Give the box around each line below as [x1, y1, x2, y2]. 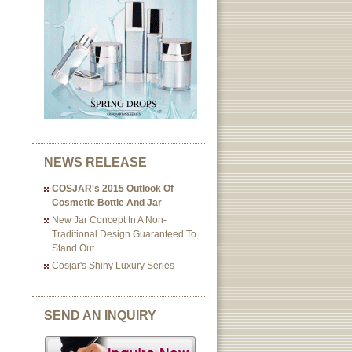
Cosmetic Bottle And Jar [52, 197, 162, 208]
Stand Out [52, 243, 94, 254]
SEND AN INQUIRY [44, 309, 156, 322]
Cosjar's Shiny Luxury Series [52, 260, 174, 271]
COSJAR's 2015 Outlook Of [52, 183, 174, 194]
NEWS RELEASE [44, 156, 147, 169]
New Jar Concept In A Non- [52, 214, 167, 225]
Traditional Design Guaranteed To [52, 229, 196, 240]
